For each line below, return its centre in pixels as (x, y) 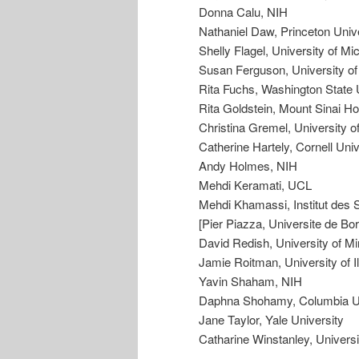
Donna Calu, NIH (243, 11)
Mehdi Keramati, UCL (255, 184)
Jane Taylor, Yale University (271, 319)
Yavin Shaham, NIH (250, 280)
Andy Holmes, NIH (248, 165)
